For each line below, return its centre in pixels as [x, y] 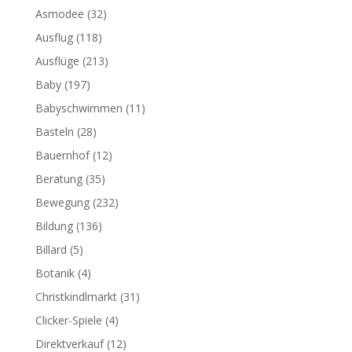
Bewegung [62, 202]
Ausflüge [57, 61]
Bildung [54, 226]
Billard [51, 249]
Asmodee [59, 14]
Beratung [59, 179]
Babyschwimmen [79, 108]
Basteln [54, 132]
